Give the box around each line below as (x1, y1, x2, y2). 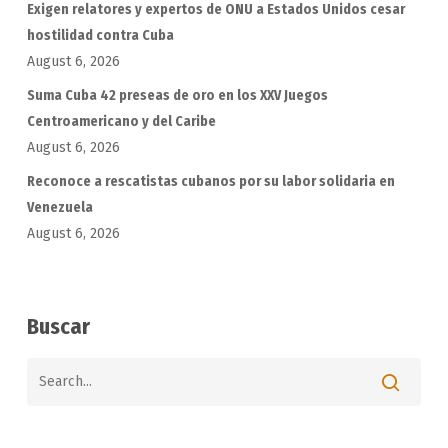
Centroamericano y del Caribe (26, 112, 216, 130)
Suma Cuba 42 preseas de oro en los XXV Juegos (26, 86, 328, 104)
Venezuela (26, 198, 93, 216)
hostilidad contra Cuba (26, 26, 174, 44)
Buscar (26, 312, 90, 340)
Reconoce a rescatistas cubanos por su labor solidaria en (26, 172, 395, 190)
